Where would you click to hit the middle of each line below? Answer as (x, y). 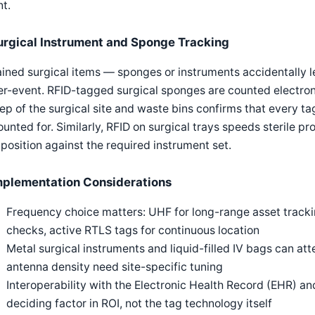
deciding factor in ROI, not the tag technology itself (139, 303)
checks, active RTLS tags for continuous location (133, 230)
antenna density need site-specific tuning (115, 266)
